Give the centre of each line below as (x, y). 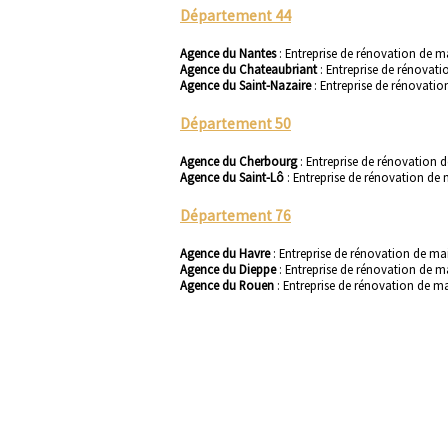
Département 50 (235, 123)
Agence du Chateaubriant (250, 69)
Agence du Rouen (228, 285)
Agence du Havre (226, 253)
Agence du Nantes (229, 53)
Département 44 (235, 15)
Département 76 (235, 215)
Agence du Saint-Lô (233, 177)
